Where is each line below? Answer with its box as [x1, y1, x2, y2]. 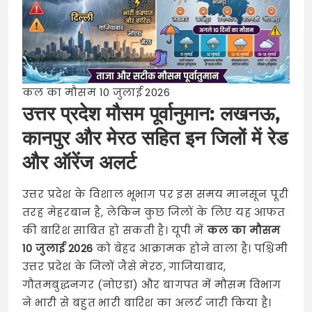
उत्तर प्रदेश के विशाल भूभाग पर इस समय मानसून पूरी [22, 186, 288, 201]
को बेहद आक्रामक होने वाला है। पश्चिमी [93, 240, 288, 256]
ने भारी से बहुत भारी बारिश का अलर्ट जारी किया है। [22, 295, 272, 310]
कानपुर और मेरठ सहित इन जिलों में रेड [22, 125, 288, 150]
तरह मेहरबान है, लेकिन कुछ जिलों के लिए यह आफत [22, 204, 286, 219]
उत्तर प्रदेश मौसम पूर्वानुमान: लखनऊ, [22, 101, 280, 125]
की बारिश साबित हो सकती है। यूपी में [22, 222, 207, 237]
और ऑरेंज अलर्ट [22, 150, 136, 174]
